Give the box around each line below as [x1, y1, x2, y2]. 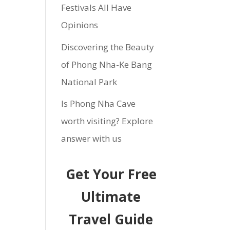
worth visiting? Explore [61, 115, 154, 127]
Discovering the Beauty [61, 41, 155, 53]
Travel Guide [69, 210, 154, 228]
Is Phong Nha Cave [61, 98, 136, 109]
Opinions [61, 19, 99, 31]
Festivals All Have [61, 2, 132, 13]
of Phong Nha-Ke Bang [61, 58, 152, 70]
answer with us [61, 132, 122, 144]
